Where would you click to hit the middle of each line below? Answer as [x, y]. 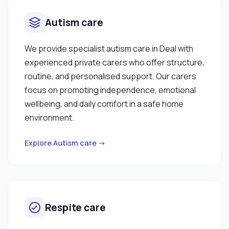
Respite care [75, 207]
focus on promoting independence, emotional [110, 90]
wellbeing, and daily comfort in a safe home [104, 104]
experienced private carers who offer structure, [114, 62]
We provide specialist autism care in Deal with [109, 48]
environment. [49, 117]
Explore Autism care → [65, 143]
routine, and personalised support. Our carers [110, 76]
